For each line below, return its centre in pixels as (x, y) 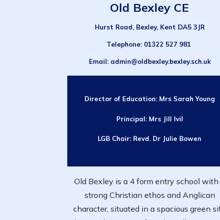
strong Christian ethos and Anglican (150, 195)
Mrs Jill (161, 119)
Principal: (132, 119)
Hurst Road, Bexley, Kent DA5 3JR (150, 27)
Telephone (123, 44)
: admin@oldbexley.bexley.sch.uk (159, 62)
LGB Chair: (116, 139)
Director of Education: (122, 99)
